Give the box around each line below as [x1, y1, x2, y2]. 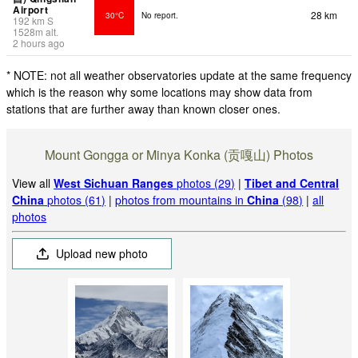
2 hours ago [13, 36, 65, 50]
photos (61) [44, 191, 106, 208]
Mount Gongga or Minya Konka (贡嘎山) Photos [45, 145, 313, 164]
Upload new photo [53, 245, 149, 261]
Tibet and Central [245, 174, 340, 191]
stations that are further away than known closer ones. [6, 101, 280, 117]
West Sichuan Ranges [54, 174, 174, 191]
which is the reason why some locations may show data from [6, 84, 312, 101]
